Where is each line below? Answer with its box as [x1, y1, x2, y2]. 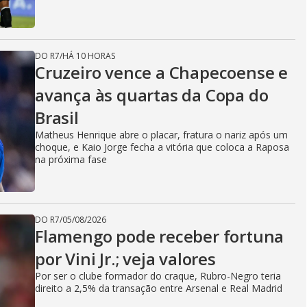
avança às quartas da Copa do [35, 83, 269, 106]
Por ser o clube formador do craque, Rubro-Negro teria [35, 269, 281, 282]
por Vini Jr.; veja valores [35, 247, 216, 270]
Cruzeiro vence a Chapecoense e [35, 60, 288, 84]
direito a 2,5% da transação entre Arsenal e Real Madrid [35, 281, 282, 295]
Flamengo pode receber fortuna [35, 224, 284, 247]
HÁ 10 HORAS [62, 49, 115, 62]
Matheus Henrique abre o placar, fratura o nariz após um [35, 127, 288, 141]
